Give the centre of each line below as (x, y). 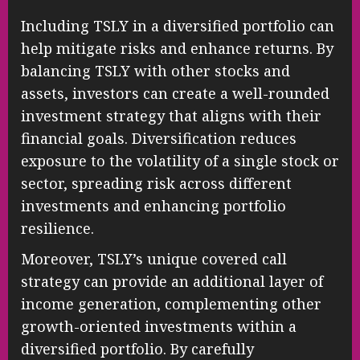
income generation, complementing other (171, 304)
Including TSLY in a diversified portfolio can (178, 26)
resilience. (57, 229)
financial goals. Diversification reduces (159, 139)
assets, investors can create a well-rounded (175, 94)
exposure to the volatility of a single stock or (180, 161)
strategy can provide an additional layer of (172, 282)
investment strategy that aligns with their (171, 116)
